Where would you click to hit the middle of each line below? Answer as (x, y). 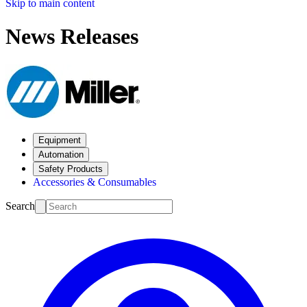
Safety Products (71, 169)
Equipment (60, 140)
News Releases (72, 37)
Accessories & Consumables (95, 182)
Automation (61, 154)
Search (20, 206)
